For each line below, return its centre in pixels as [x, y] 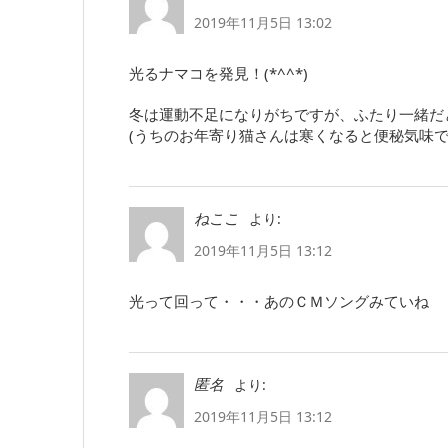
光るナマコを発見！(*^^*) [218, 72]
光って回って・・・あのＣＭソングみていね [279, 300]
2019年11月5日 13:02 [263, 22]
